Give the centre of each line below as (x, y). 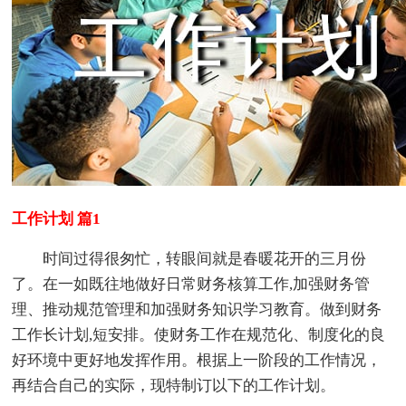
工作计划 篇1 (57, 218)
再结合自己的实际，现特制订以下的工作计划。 (174, 385)
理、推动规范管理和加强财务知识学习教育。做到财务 (197, 309)
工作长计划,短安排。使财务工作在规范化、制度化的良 (199, 334)
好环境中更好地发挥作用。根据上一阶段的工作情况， (197, 360)
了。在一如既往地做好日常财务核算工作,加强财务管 (191, 284)
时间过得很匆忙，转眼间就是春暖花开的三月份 (189, 258)
